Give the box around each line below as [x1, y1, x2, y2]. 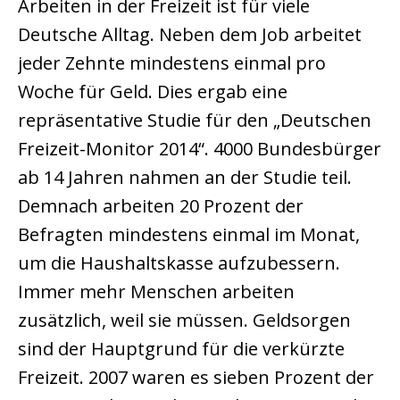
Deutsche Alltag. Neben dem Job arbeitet [18, 22, 362, 47]
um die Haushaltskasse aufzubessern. [18, 251, 340, 276]
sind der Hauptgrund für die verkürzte [18, 337, 345, 362]
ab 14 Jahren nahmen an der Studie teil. [18, 165, 352, 190]
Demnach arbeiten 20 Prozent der [18, 194, 304, 219]
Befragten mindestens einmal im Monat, [18, 222, 360, 247]
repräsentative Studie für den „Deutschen [18, 108, 371, 133]
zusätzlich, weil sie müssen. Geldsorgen [18, 308, 351, 333]
